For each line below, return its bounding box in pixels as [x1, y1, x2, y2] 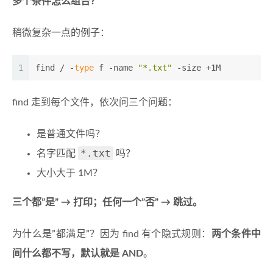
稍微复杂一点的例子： [12, 28, 110, 38]
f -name [94, 63, 138, 73]
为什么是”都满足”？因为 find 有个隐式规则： [12, 229, 211, 239]
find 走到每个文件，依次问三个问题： [12, 97, 177, 108]
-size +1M [172, 63, 221, 73]
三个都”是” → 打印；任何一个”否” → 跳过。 [12, 197, 202, 208]
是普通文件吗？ [37, 129, 105, 140]
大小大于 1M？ [37, 168, 102, 179]
